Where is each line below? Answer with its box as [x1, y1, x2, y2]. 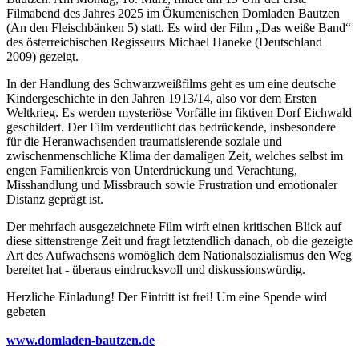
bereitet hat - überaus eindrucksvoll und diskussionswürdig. [6, 263, 305, 277]
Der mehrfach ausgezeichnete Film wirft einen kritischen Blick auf [6, 220, 341, 234]
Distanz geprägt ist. [6, 192, 103, 207]
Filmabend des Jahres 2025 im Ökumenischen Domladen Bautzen [6, 6, 340, 21]
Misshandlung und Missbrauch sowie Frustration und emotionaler [6, 178, 337, 192]
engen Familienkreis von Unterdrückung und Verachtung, [6, 163, 297, 178]
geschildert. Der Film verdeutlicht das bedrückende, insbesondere [6, 120, 336, 135]
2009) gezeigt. [6, 50, 79, 64]
